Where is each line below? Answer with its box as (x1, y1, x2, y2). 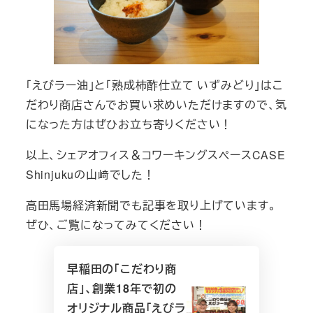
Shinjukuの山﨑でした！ (25, 166, 155, 182)
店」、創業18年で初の (66, 279, 177, 296)
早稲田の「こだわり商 (66, 260, 177, 277)
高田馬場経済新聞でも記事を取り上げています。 (25, 196, 277, 213)
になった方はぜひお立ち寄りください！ (25, 115, 233, 132)
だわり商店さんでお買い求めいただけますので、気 (25, 96, 288, 112)
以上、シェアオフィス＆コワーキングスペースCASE (25, 146, 286, 163)
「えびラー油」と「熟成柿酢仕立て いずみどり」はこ (25, 76, 283, 93)
